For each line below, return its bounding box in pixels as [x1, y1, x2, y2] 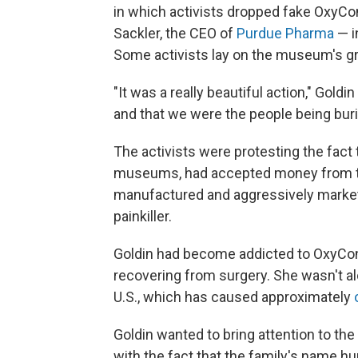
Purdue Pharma [237, 24, 334, 42]
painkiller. [113, 207, 172, 225]
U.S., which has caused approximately [113, 288, 354, 305]
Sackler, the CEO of [113, 24, 237, 42]
